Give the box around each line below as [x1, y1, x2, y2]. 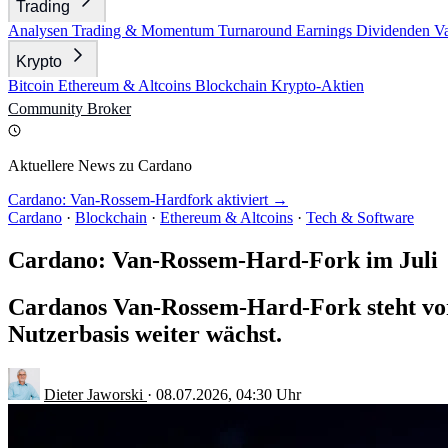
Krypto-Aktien [271, 77, 364, 94]
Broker [87, 100, 131, 117]
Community [8, 100, 87, 117]
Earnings [296, 22, 356, 39]
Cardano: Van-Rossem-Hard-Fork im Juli [8, 246, 438, 273]
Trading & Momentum [72, 22, 218, 39]
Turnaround [218, 22, 296, 39]
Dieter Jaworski [44, 385, 147, 403]
